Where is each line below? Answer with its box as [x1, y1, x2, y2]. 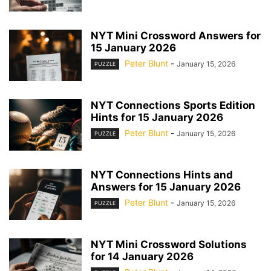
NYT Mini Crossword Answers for [91, 30, 261, 42]
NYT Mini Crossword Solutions [91, 238, 247, 250]
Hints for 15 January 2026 [91, 111, 223, 123]
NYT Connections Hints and [91, 169, 233, 181]
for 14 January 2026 [91, 250, 194, 263]
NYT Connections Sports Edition [91, 99, 255, 111]
